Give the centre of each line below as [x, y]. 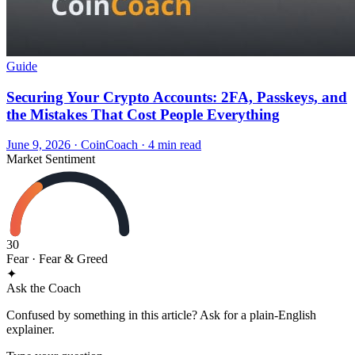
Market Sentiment [51, 159]
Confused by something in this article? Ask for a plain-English [161, 315]
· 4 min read [170, 145]
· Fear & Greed [68, 259]
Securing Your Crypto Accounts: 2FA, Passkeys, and [177, 97]
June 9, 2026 [38, 145]
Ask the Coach [44, 288]
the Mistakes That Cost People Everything [143, 114]
